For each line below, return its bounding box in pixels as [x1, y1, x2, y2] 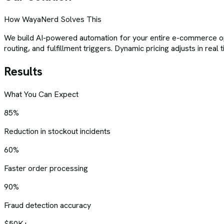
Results [4, 63, 42, 79]
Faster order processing [4, 162, 88, 173]
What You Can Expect [4, 88, 78, 99]
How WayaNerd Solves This [4, 13, 101, 24]
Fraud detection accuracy [4, 199, 91, 210]
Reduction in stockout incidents [4, 125, 110, 136]
